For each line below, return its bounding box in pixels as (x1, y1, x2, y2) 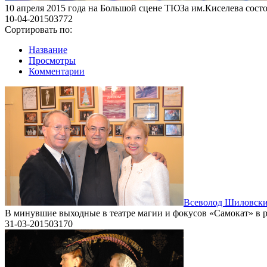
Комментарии (29, 66, 85, 76)
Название (29, 45, 67, 55)
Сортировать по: (5, 24, 72, 35)
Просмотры (29, 55, 76, 66)
